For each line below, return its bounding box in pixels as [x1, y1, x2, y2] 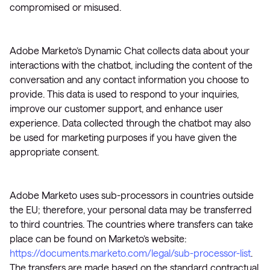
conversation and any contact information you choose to [10, 74, 249, 85]
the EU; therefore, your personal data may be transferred [10, 204, 252, 215]
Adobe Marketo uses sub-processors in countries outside [10, 189, 254, 201]
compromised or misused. [10, 1, 121, 13]
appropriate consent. [10, 146, 99, 157]
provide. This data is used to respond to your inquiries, [10, 88, 239, 99]
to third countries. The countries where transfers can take [10, 218, 253, 230]
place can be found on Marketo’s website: [10, 233, 186, 244]
